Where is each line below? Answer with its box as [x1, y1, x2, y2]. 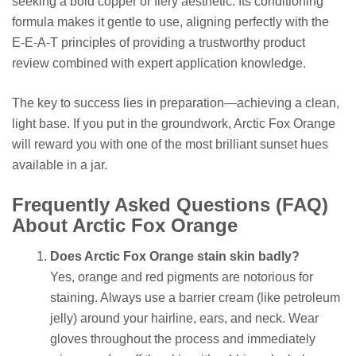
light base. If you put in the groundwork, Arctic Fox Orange [12, 117, 335, 131]
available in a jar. [12, 158, 107, 172]
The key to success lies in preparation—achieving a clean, [12, 96, 339, 110]
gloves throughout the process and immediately [50, 332, 315, 346]
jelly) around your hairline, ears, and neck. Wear [50, 311, 319, 326]
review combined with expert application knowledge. [12, 56, 306, 71]
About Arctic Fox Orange [12, 215, 238, 237]
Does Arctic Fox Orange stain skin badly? [50, 250, 300, 264]
